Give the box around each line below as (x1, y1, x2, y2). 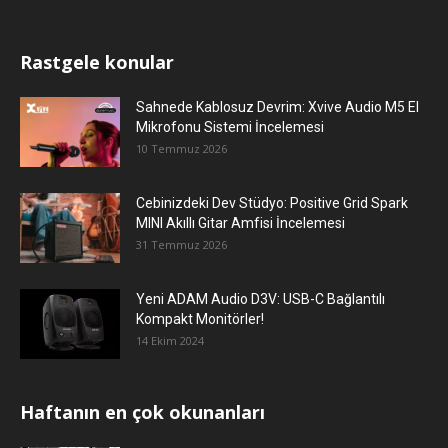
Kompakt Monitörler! (136, 310, 264, 327)
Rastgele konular (20, 49, 174, 74)
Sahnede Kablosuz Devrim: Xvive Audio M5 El (136, 98, 419, 115)
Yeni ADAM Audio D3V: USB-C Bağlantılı (136, 290, 385, 307)
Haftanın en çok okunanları (20, 399, 265, 424)
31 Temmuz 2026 (136, 236, 227, 252)
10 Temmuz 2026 (136, 140, 227, 156)
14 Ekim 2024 (136, 332, 204, 348)
